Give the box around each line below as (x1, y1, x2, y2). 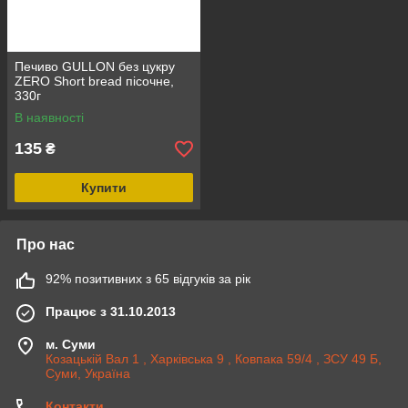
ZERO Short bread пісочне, (15, 74, 174, 89)
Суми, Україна (46, 366, 130, 382)
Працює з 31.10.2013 (46, 304, 176, 320)
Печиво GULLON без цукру (15, 59, 175, 75)
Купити (81, 180, 127, 196)
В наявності (15, 110, 84, 126)
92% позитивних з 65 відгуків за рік (46, 271, 250, 287)
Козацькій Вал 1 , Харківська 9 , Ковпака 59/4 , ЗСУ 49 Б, (46, 352, 382, 367)
